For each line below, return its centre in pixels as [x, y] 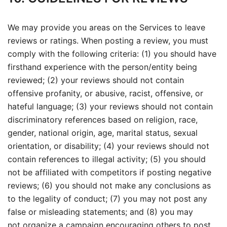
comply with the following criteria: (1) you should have [112, 54]
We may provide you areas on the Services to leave [106, 27]
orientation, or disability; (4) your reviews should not [108, 146]
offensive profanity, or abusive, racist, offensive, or [105, 93]
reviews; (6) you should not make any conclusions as [109, 185]
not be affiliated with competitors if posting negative [109, 172]
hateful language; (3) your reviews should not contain [110, 106]
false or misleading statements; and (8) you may [100, 212]
